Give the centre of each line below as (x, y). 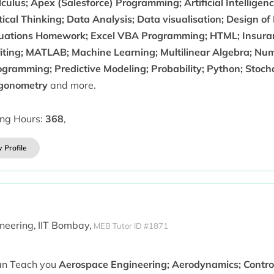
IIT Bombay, (65, 225)
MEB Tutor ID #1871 (131, 225)
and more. (72, 85)
